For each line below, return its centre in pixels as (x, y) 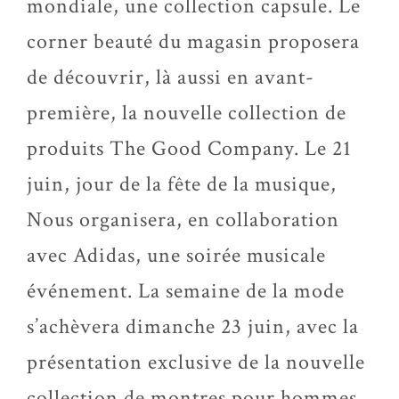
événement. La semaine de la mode (186, 291)
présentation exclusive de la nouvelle (196, 362)
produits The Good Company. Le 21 (189, 148)
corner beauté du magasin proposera (193, 41)
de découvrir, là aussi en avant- (171, 77)
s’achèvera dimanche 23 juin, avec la (193, 326)
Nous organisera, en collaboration (183, 220)
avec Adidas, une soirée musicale (176, 255)
